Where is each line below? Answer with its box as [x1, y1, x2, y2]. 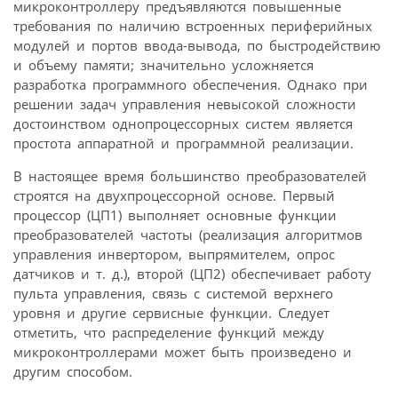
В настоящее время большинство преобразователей [13, 167, 367, 186]
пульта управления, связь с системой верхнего [13, 284, 333, 303]
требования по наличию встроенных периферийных [13, 17, 372, 36]
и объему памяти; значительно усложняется [13, 56, 314, 75]
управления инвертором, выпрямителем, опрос [13, 245, 335, 264]
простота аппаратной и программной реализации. [13, 134, 354, 153]
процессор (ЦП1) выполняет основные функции [13, 206, 337, 225]
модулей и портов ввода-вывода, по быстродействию [13, 36, 380, 55]
